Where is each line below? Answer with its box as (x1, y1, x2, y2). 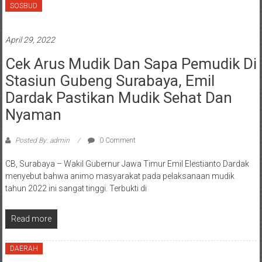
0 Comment (97, 136, 136, 145)
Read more (11, 214, 51, 224)
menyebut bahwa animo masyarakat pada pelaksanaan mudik (5, 171, 235, 181)
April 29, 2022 (5, 35, 55, 45)
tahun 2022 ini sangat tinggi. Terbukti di (5, 184, 147, 194)
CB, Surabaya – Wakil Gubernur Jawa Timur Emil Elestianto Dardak (5, 159, 249, 169)
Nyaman (5, 106, 61, 124)
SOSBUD (9, 2, 37, 11)
